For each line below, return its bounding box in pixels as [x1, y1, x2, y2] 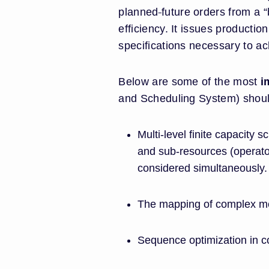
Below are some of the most [118, 76, 261, 88]
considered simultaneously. [138, 162, 268, 174]
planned [118, 6, 159, 18]
